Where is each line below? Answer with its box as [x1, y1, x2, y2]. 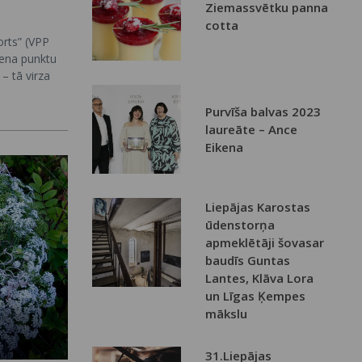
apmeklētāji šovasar [204, 234, 324, 251]
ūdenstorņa [204, 217, 275, 234]
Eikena [204, 139, 243, 156]
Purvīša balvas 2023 [204, 103, 321, 120]
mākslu [204, 305, 247, 322]
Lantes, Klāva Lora [204, 270, 314, 287]
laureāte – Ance [204, 121, 297, 138]
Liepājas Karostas [204, 199, 310, 216]
